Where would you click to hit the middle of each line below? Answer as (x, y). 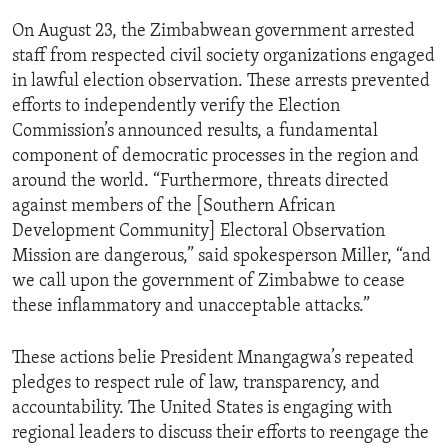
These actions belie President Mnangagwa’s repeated (213, 359)
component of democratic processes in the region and (215, 157)
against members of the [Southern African (173, 207)
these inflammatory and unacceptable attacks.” (191, 307)
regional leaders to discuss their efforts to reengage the (220, 434)
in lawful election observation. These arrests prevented (221, 82)
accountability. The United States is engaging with (202, 409)
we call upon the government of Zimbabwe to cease (208, 282)
